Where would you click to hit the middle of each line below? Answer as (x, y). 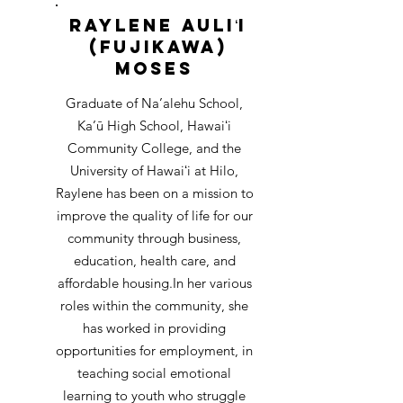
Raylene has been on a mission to (154, 193)
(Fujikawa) (158, 47)
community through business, (154, 238)
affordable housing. (115, 283)
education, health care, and (154, 260)
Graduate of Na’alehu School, (154, 103)
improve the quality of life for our (154, 215)
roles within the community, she (154, 305)
